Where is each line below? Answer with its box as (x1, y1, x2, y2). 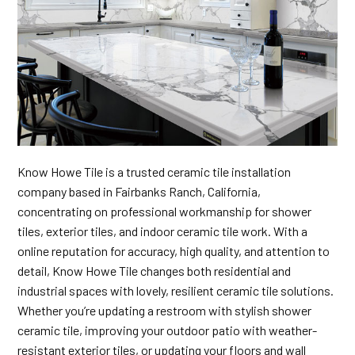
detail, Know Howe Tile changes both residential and (17, 263, 292, 279)
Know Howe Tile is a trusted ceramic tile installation (17, 164, 292, 180)
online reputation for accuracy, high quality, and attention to (17, 243, 330, 259)
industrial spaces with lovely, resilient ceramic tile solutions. (17, 283, 334, 299)
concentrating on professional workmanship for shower (17, 204, 312, 219)
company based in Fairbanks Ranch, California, (17, 184, 261, 200)
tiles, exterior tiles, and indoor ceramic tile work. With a (17, 223, 308, 239)
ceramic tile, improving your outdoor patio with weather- (17, 323, 318, 338)
